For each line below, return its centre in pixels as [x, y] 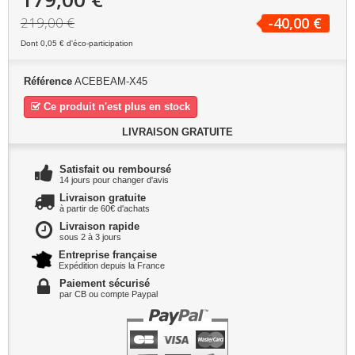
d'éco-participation [99, 43]
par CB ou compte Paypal [109, 294]
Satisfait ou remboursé [115, 169]
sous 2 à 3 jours [90, 237]
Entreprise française [108, 255]
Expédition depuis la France [112, 265]
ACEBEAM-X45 [111, 81]
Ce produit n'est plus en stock [115, 107]
